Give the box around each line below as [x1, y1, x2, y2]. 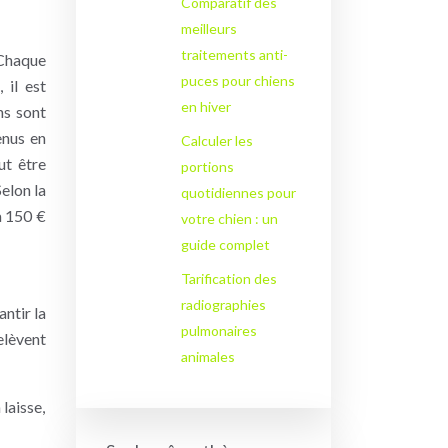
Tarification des [180, 270, 277, 287]
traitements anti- [180, 46, 288, 63]
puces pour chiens [180, 72, 295, 89]
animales [180, 348, 235, 365]
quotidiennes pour [180, 184, 296, 201]
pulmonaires [180, 322, 257, 339]
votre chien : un [180, 210, 278, 227]
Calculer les [180, 132, 253, 149]
